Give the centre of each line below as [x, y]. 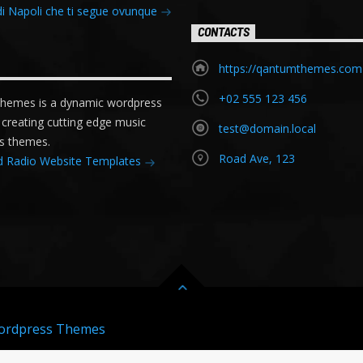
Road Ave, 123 [257, 159]
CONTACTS [224, 32]
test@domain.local [268, 129]
